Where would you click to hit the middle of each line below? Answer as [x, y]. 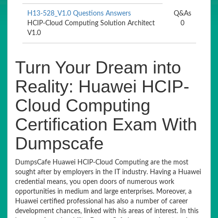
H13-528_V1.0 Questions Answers [79, 14]
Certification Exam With [106, 124]
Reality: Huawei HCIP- [102, 86]
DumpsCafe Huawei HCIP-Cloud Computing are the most [102, 163]
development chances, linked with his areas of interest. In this [107, 211]
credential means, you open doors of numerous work [95, 182]
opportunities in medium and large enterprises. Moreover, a [103, 192]
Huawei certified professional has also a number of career [101, 201]
